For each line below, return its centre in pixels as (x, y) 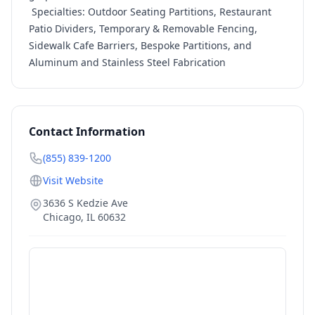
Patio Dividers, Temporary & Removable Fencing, (143, 28)
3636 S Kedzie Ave (85, 203)
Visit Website (73, 180)
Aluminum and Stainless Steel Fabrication (127, 62)
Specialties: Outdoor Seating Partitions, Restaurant (150, 12)
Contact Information (87, 131)
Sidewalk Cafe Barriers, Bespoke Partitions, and (140, 45)
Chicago (62, 217)
